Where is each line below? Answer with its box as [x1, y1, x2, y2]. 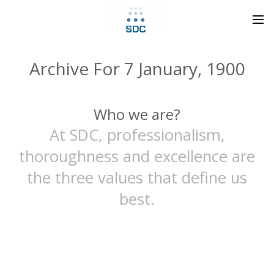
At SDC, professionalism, [49, 124, 225, 146]
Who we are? [94, 104, 180, 124]
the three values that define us [27, 167, 247, 188]
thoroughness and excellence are [19, 146, 255, 167]
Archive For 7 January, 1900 [29, 57, 245, 80]
